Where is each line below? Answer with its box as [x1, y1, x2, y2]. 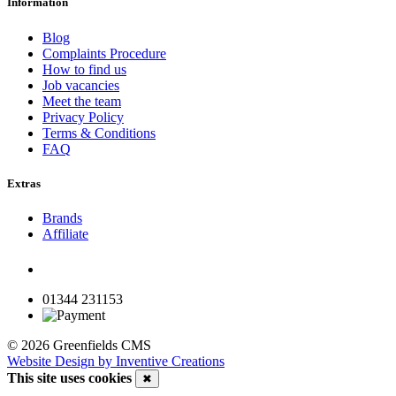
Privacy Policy [42, 109, 124, 125]
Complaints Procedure [42, 45, 166, 61]
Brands [42, 209, 82, 225]
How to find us [42, 61, 126, 77]
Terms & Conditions [42, 125, 156, 141]
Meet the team [42, 93, 121, 109]
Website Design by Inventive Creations [7, 354, 225, 369]
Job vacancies [42, 77, 119, 93]
